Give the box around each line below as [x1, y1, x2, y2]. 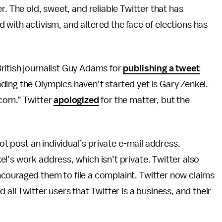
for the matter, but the [99, 95, 190, 105]
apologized [54, 95, 99, 105]
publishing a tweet [123, 63, 200, 73]
